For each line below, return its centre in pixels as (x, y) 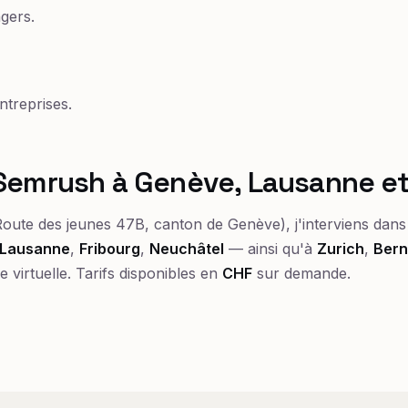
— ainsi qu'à (270, 248)
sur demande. (301, 273)
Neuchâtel (187, 248)
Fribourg (110, 248)
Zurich (341, 248)
